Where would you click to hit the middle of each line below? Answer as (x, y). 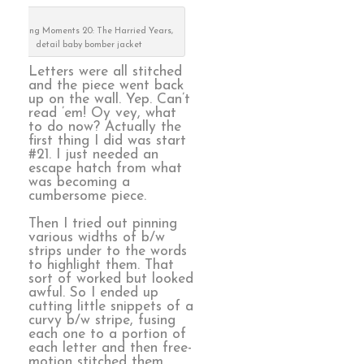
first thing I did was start (107, 141)
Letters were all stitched (105, 71)
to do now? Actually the (105, 127)
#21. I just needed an (93, 154)
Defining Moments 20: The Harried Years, (89, 31)
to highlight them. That (101, 266)
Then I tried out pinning (103, 224)
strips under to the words (108, 252)
